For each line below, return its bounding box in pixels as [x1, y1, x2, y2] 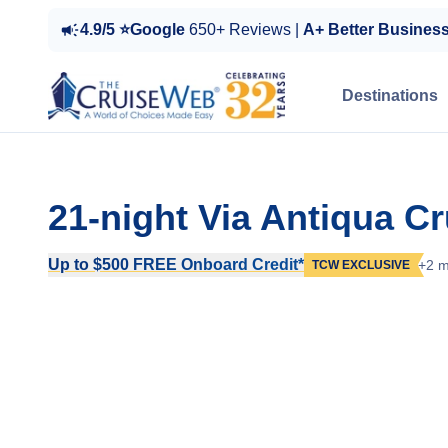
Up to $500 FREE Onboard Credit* [48, 256, 304, 273]
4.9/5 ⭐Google [80, 21, 189, 38]
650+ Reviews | [189, 21, 303, 38]
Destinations [342, 87, 438, 104]
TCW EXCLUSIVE [312, 258, 410, 272]
